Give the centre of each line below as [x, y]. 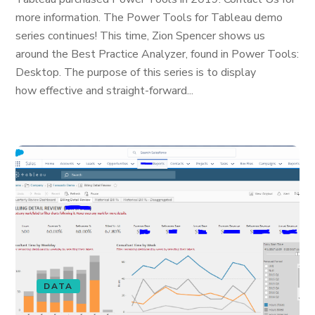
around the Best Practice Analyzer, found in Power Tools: [157, 54]
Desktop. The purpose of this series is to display [136, 72]
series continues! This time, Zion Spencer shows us [141, 36]
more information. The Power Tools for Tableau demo [149, 18]
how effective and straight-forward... [105, 91]
